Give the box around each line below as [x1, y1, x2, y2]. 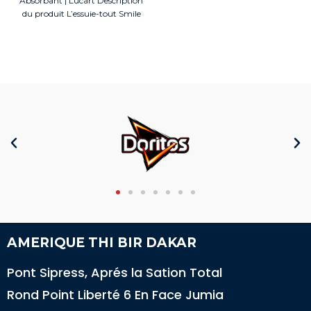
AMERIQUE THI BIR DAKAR [7, 234, 196, 251]
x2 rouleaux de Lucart [38, 22, 124, 33]
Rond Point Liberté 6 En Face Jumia [7, 285, 224, 303]
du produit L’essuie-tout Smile [22, 8, 141, 19]
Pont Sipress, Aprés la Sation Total [7, 263, 222, 281]
